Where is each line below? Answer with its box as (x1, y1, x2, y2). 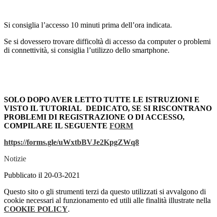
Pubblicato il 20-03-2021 (4, 171, 80, 180)
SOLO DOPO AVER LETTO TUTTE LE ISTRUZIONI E (4, 95, 200, 104)
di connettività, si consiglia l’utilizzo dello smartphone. (4, 46, 170, 55)
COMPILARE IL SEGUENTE (4, 122, 109, 130)
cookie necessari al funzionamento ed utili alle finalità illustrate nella (4, 196, 211, 205)
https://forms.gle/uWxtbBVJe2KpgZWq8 (4, 138, 139, 147)
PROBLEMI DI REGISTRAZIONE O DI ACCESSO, (4, 113, 185, 122)
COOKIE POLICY (4, 205, 68, 214)
